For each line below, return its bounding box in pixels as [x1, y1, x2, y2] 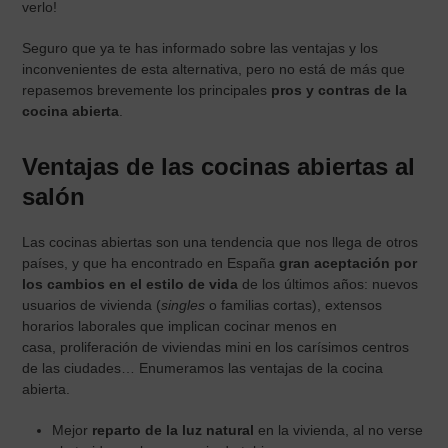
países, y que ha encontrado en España [22, 254, 280, 271]
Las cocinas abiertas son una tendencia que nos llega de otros [22, 233, 419, 250]
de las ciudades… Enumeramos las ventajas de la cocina [22, 359, 384, 376]
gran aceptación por [279, 254, 418, 271]
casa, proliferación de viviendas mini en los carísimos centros [22, 338, 410, 355]
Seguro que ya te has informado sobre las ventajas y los [22, 39, 379, 56]
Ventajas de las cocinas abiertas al [22, 152, 416, 180]
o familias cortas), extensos [205, 296, 383, 313]
